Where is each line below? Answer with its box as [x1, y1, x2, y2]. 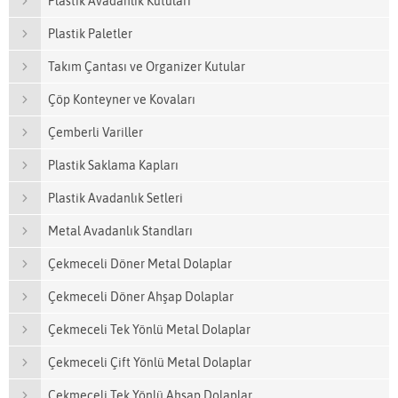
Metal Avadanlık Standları [48, 224, 193, 239]
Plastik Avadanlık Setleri [48, 191, 183, 206]
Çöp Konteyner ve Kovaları [48, 92, 195, 107]
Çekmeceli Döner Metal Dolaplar [48, 257, 232, 272]
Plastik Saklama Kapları [48, 158, 179, 173]
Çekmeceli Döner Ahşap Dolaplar [48, 290, 234, 305]
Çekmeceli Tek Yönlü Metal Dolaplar [48, 322, 251, 338]
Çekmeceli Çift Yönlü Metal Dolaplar [48, 355, 251, 370]
